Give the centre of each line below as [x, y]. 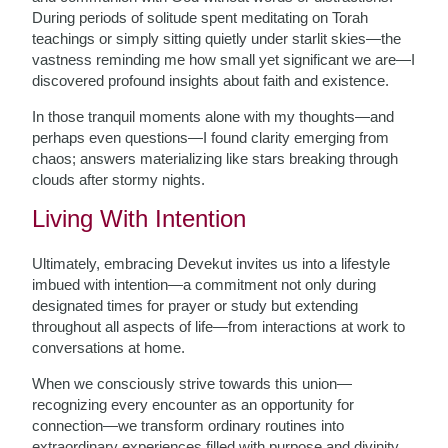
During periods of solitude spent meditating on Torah [200, 17]
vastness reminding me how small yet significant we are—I [224, 59]
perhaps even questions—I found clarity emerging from [211, 137]
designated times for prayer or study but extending [195, 305]
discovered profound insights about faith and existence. [211, 80]
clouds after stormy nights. [119, 179]
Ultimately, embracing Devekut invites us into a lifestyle [211, 263]
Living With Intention [139, 218]
